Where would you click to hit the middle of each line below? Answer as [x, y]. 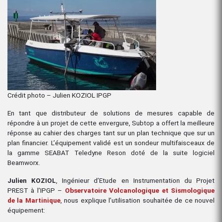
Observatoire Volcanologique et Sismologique [140, 190]
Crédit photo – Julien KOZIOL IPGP [59, 95]
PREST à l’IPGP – [36, 190]
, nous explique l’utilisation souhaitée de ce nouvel [138, 200]
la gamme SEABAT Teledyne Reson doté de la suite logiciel [111, 152]
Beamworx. [24, 162]
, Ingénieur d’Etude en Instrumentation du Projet [136, 180]
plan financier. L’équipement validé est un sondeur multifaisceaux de [111, 142]
